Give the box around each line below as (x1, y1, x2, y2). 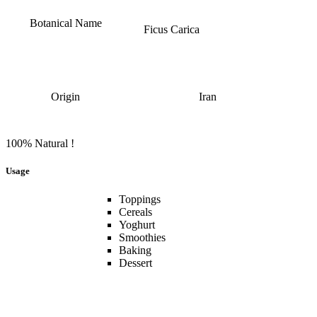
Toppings (119, 192, 161, 205)
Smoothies (119, 231, 166, 243)
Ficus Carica (143, 23, 200, 36)
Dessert (119, 256, 152, 269)
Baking (119, 243, 151, 256)
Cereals (119, 205, 152, 218)
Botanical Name (29, 17, 102, 30)
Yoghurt (119, 218, 155, 231)
